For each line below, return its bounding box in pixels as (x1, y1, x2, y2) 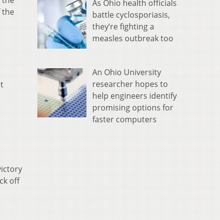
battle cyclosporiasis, (92, 9, 170, 20)
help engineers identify (92, 90, 177, 101)
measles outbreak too (92, 32, 173, 44)
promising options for (92, 102, 173, 113)
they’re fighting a (92, 21, 154, 32)
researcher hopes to (92, 78, 168, 89)
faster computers (92, 113, 157, 125)
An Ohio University (92, 66, 161, 78)
